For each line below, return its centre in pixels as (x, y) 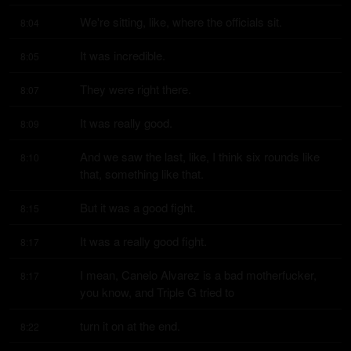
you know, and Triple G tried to (157, 292)
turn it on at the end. (130, 326)
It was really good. (126, 123)
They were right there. (136, 89)
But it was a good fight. (138, 207)
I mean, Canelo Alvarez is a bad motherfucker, (198, 275)
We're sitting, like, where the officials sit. (181, 22)
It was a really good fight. (143, 241)
